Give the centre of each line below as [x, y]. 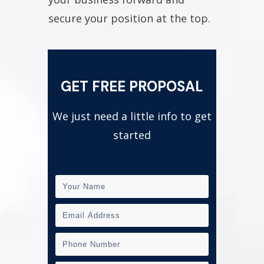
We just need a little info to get [132, 116]
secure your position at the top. [129, 18]
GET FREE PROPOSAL [132, 86]
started [132, 135]
